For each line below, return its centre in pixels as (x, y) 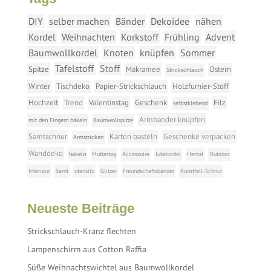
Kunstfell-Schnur (201, 171)
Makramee (143, 69)
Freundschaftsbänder (148, 171)
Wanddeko (45, 153)
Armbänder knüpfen (172, 119)
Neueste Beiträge (80, 208)
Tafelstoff (74, 68)
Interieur (39, 171)
